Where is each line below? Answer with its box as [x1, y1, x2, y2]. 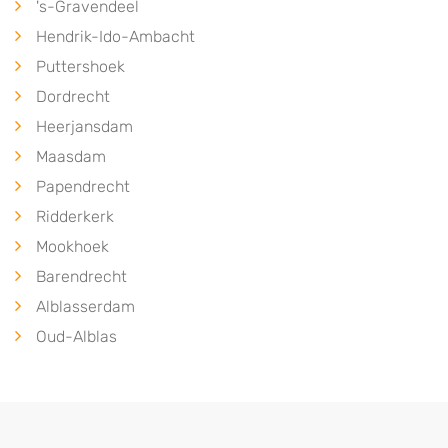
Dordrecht [36, 87, 110, 106]
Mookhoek [36, 237, 109, 256]
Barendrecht [36, 267, 127, 286]
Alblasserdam [36, 297, 135, 316]
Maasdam [36, 147, 106, 166]
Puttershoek [36, 57, 125, 76]
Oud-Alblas [36, 327, 117, 346]
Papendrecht [36, 177, 130, 196]
